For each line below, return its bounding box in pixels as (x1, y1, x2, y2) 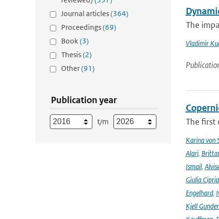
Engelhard (185, 188, 213, 197)
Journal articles (61, 9, 110, 18)
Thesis (61, 50, 83, 59)
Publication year (51, 94, 117, 106)
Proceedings (61, 22, 103, 32)
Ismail (185, 162, 202, 171)
